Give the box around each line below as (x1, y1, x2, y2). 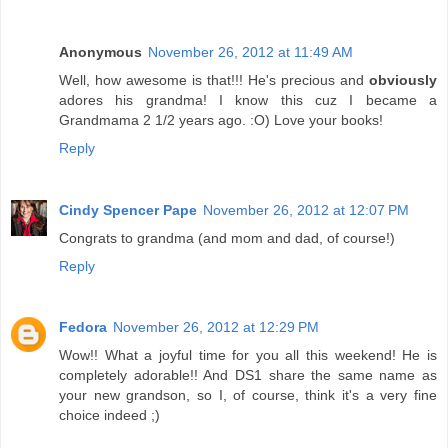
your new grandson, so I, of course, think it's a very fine (59, 387, 437, 404)
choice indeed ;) (59, 407, 160, 424)
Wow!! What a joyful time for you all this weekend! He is (59, 347, 437, 364)
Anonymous (59, 43, 142, 60)
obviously (369, 71, 437, 88)
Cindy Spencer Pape (59, 201, 197, 218)
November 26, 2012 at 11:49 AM (148, 43, 353, 60)
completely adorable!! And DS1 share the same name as (59, 367, 437, 384)
